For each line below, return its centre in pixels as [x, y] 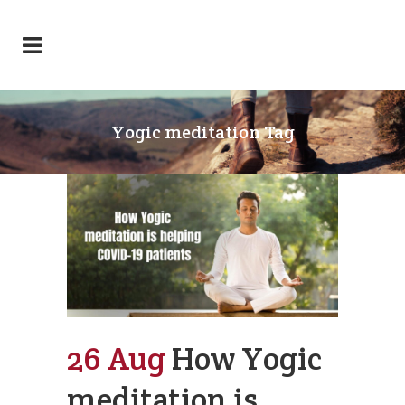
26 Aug [116, 359]
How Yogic [247, 359]
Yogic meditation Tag [202, 132]
